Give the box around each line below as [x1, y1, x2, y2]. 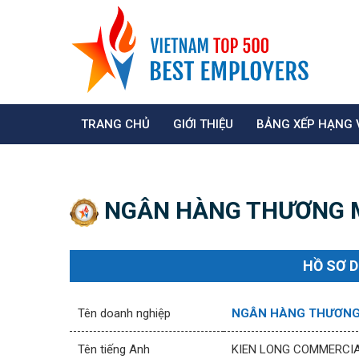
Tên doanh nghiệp [78, 306, 171, 321]
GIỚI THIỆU [173, 117, 233, 131]
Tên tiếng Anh [78, 342, 150, 357]
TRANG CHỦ [81, 117, 150, 131]
